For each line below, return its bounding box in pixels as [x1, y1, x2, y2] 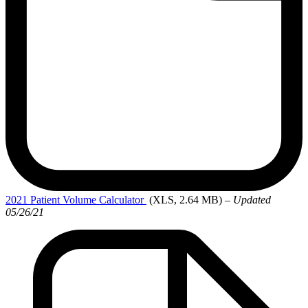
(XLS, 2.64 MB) [149, 194, 222, 206]
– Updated [225, 194, 271, 206]
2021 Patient [5, 194, 60, 206]
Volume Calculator [63, 194, 144, 206]
